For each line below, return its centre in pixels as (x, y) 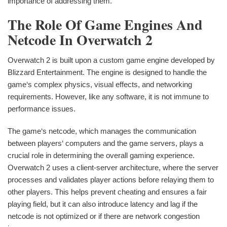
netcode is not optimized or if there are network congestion (104, 216)
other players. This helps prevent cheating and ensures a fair (107, 192)
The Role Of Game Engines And (105, 24)
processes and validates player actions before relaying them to (111, 179)
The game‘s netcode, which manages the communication (102, 131)
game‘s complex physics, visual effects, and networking (100, 84)
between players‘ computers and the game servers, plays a (105, 143)
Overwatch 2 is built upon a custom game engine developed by (111, 60)
